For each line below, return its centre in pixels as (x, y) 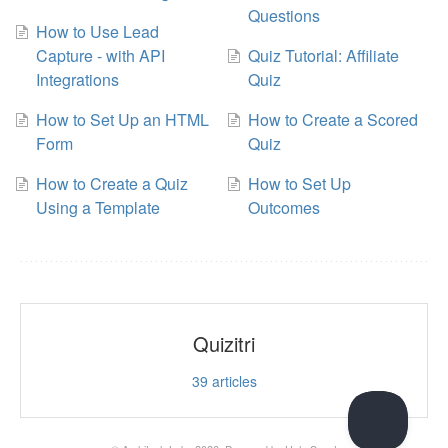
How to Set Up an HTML (122, 119)
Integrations (77, 79)
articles (232, 380)
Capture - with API (100, 55)
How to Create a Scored (332, 119)
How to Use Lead (97, 31)
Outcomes (283, 207)
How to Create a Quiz (111, 183)
